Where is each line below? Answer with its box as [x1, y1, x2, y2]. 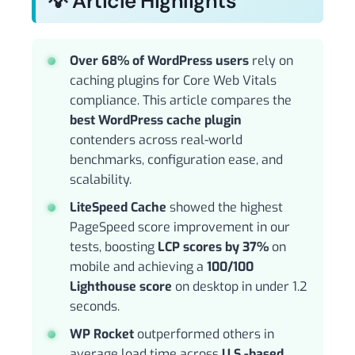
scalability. [70, 171, 132, 189]
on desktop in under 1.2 [172, 278, 307, 296]
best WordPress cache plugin [70, 112, 242, 129]
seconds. [70, 298, 120, 315]
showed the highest [166, 199, 283, 216]
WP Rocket [70, 326, 134, 343]
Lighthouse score [70, 278, 172, 296]
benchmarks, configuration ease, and [70, 151, 283, 169]
